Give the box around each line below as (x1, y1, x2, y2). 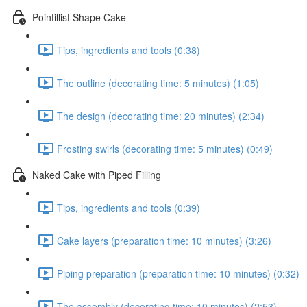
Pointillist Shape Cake (32, 10, 126, 24)
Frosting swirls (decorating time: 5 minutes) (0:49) (57, 141, 273, 156)
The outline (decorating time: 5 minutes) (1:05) (57, 75, 259, 90)
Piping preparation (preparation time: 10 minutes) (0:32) (57, 266, 299, 280)
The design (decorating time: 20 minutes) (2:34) (57, 108, 265, 123)
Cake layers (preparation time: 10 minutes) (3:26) (57, 233, 271, 247)
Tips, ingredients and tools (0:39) (57, 200, 200, 214)
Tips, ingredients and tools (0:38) (57, 42, 200, 57)
